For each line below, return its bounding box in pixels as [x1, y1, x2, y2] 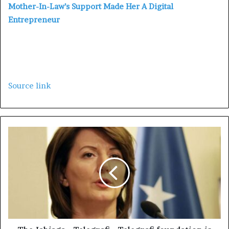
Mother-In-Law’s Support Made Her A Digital [8, 2, 173, 12]
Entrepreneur [8, 15, 60, 25]
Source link [8, 81, 51, 91]
